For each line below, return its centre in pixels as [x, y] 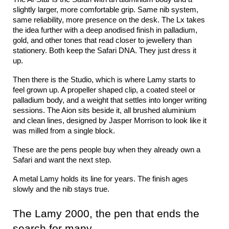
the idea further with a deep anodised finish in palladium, [105, 30]
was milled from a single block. [64, 131]
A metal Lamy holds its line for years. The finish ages [100, 179]
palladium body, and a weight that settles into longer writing [110, 100]
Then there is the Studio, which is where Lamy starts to [104, 80]
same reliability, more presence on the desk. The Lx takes [109, 20]
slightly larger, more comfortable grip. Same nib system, [106, 10]
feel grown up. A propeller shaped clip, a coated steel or [104, 90]
